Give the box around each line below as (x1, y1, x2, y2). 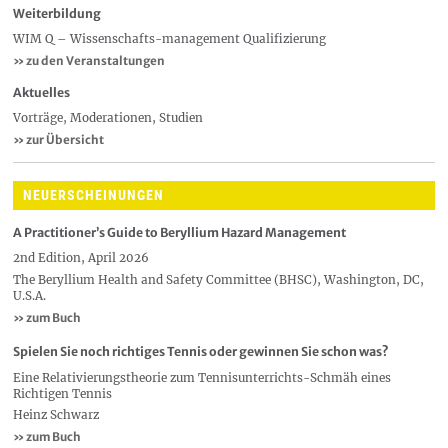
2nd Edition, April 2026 (13, 250, 149, 266)
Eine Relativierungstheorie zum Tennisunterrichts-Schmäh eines (13, 369, 391, 385)
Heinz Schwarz (13, 407, 99, 423)
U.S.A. (13, 287, 46, 303)
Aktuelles (13, 84, 70, 100)
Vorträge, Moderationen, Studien (13, 109, 203, 125)
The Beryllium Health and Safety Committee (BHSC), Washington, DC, (13, 271, 424, 287)
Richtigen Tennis (13, 385, 112, 401)
